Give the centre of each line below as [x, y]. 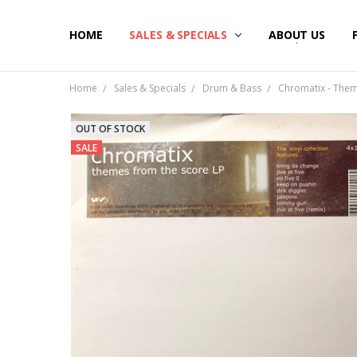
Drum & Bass [231, 88]
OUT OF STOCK [110, 128]
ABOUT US [297, 35]
